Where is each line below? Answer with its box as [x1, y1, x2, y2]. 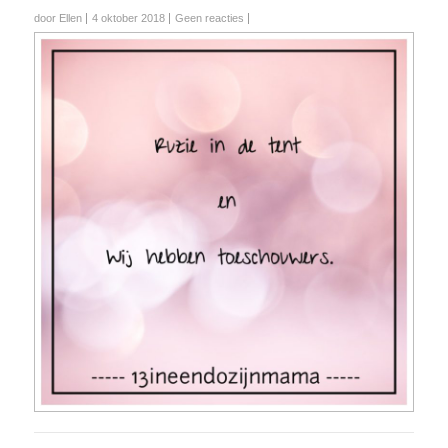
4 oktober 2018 [92, 12, 165, 24]
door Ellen [34, 12, 82, 24]
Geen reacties [175, 12, 244, 24]
